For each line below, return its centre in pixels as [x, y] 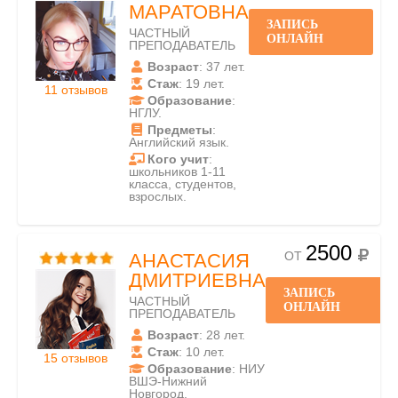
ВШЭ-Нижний [168, 381]
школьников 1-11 [177, 171]
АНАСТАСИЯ [189, 261]
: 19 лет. [202, 84]
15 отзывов [76, 358]
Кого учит [178, 159]
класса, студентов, [183, 184]
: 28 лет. [222, 335]
